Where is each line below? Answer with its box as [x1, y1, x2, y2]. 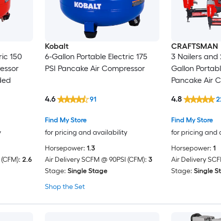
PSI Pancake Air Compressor [44, 63, 145, 73]
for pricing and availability [44, 128, 127, 137]
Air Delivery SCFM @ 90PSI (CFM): [44, 155, 147, 164]
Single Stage [67, 167, 108, 176]
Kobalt [44, 41, 69, 51]
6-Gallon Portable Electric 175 [44, 51, 147, 61]
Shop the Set [44, 183, 85, 191]
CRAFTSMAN [171, 41, 218, 51]
